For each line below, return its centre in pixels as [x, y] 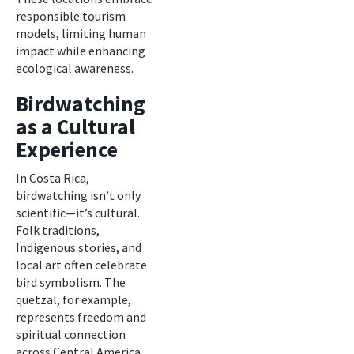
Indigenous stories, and [79, 247]
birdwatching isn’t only [78, 195]
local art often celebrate [81, 265]
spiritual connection [71, 334]
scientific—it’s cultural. [78, 213]
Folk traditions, [58, 230]
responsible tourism [71, 16]
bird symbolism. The [71, 282]
